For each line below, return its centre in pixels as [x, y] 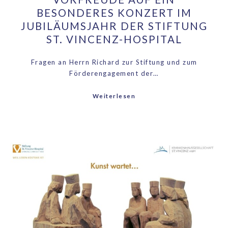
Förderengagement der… [114, 73]
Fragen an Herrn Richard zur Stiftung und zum [114, 62]
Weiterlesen [114, 96]
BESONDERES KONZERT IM [114, 12]
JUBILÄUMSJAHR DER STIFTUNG [114, 26]
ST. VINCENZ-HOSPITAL [114, 39]
